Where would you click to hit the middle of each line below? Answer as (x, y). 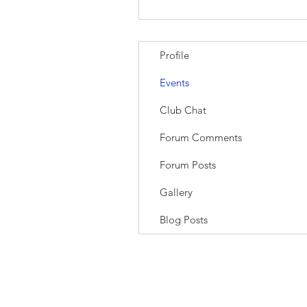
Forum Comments (201, 138)
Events (174, 83)
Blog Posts (184, 220)
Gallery (176, 193)
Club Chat (183, 110)
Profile (174, 56)
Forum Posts (188, 165)
